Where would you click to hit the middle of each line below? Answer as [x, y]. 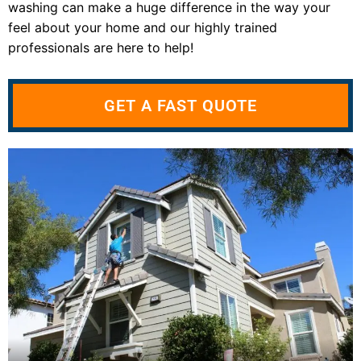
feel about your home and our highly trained [143, 28]
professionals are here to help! [101, 48]
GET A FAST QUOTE [180, 106]
